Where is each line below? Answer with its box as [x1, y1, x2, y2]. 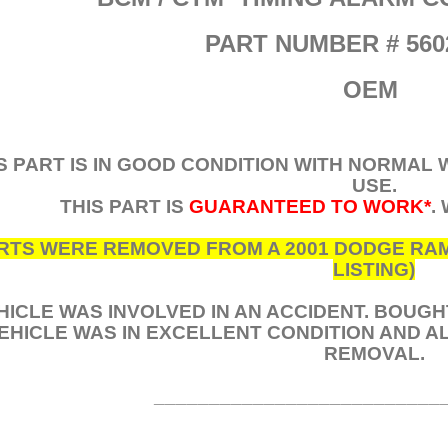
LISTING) [333, 259, 415, 280]
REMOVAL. [323, 343, 425, 364]
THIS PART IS [55, 196, 189, 217]
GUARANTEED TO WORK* [189, 196, 431, 217]
